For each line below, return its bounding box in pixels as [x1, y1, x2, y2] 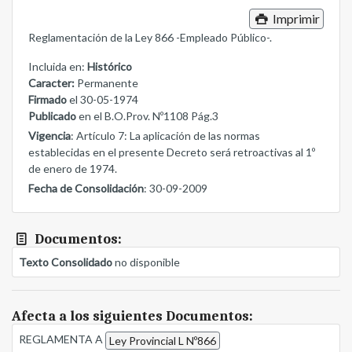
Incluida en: [28, 60, 87, 74]
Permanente [77, 76, 138, 90]
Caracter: [28, 76, 77, 90]
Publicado [28, 109, 76, 123]
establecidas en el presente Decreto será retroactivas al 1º [28, 145, 315, 159]
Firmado [28, 93, 67, 107]
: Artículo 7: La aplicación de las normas [71, 129, 260, 143]
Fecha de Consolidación [28, 181, 144, 196]
